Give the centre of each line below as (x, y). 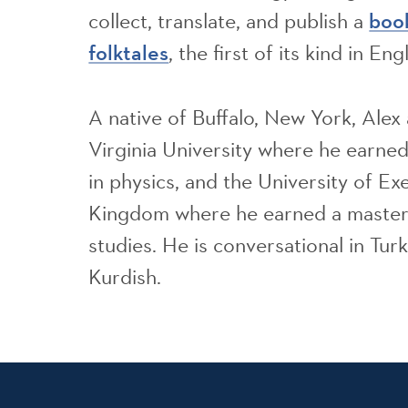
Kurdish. (125, 276)
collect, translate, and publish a (229, 21)
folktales (129, 53)
